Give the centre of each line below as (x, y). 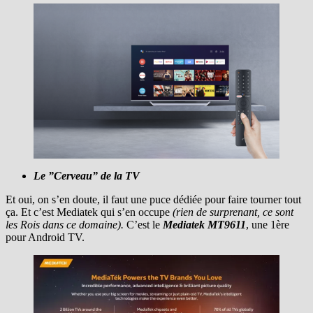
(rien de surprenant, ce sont (232, 212)
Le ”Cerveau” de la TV (87, 175)
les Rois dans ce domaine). (65, 224)
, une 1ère (268, 224)
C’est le (143, 224)
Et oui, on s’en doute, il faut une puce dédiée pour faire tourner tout (153, 199)
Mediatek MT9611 (204, 224)
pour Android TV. (45, 237)
